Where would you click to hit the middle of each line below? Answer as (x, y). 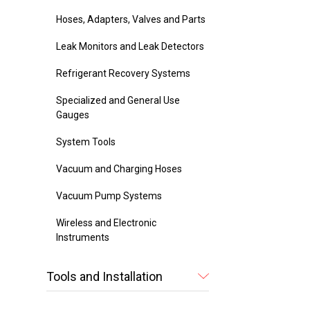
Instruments (83, 237)
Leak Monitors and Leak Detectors (130, 46)
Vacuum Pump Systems (109, 195)
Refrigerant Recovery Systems (124, 73)
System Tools (86, 142)
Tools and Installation (105, 276)
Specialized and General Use (118, 100)
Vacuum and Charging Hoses (119, 168)
